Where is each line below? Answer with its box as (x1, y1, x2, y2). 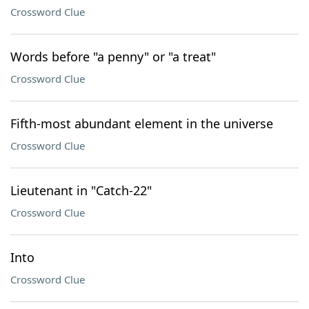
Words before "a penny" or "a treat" (10, 48, 216, 65)
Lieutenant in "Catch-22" (10, 182, 152, 199)
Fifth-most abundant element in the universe (10, 115, 273, 132)
